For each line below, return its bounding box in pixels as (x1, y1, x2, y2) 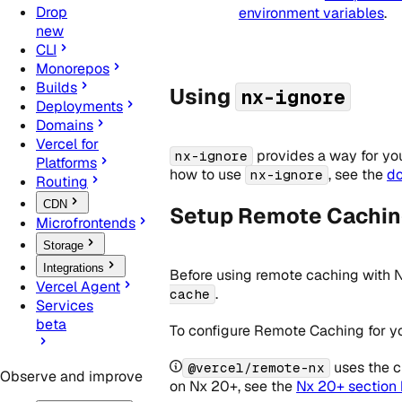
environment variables (238, 3, 384, 22)
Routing (36, 172, 88, 192)
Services (36, 296, 93, 316)
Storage (43, 239, 83, 253)
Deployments (36, 97, 123, 117)
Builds (36, 78, 77, 98)
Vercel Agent (36, 277, 120, 297)
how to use (170, 165, 246, 185)
